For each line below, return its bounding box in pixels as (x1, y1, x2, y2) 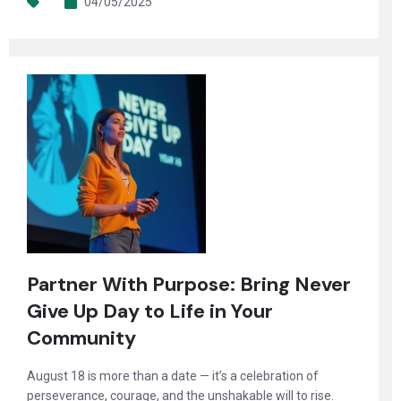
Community (27, 325, 136, 351)
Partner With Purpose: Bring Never (27, 271, 351, 297)
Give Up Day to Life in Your (27, 298, 273, 324)
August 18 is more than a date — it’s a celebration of (27, 369, 319, 383)
